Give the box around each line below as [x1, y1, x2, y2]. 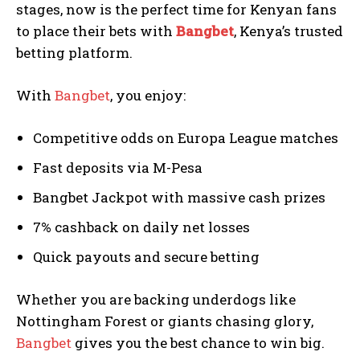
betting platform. [16, 43, 133, 63]
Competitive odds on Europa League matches [33, 129, 338, 148]
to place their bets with [16, 22, 176, 41]
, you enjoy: [110, 86, 186, 105]
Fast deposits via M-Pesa [33, 158, 202, 178]
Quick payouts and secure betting [33, 247, 260, 267]
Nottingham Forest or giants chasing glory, [16, 312, 313, 331]
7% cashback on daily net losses [33, 218, 250, 237]
